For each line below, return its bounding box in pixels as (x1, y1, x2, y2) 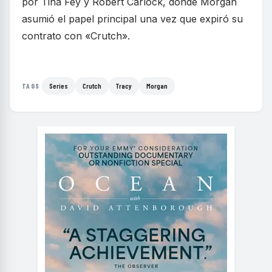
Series (49, 81, 69, 90)
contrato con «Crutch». (22, 30, 130, 42)
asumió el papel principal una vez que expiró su (22, 13, 243, 25)
